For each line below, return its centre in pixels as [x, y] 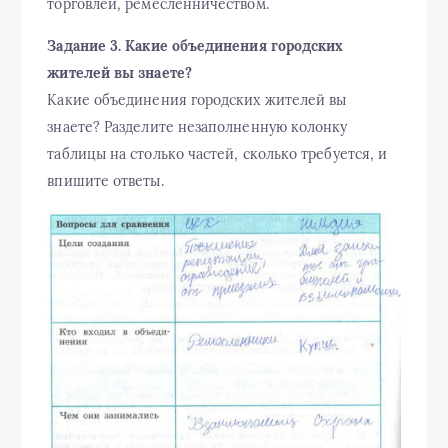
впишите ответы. [105, 181]
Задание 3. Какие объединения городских [195, 46]
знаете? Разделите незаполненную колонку [197, 127]
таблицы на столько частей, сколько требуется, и [217, 154]
